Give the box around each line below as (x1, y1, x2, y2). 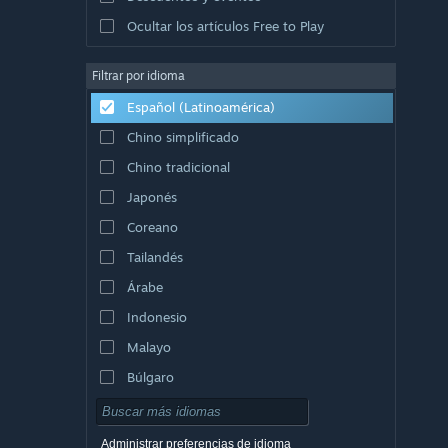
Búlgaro (126, 368, 174, 385)
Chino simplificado (126, 128, 239, 145)
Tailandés (126, 248, 183, 265)
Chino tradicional (126, 158, 230, 175)
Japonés (126, 188, 177, 205)
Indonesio (126, 308, 187, 325)
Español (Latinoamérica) (126, 98, 275, 115)
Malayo (126, 338, 171, 355)
